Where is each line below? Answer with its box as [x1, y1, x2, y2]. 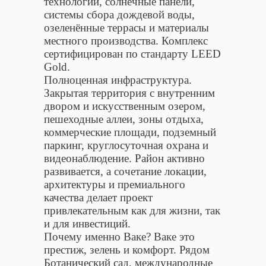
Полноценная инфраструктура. [44, 73, 192, 86]
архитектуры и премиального [44, 178, 185, 191]
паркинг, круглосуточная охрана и [44, 138, 208, 151]
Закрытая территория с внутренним [44, 86, 215, 99]
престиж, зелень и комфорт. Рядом [44, 243, 210, 256]
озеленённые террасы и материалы [44, 21, 209, 34]
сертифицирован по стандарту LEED [44, 47, 221, 60]
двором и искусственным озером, [44, 99, 205, 112]
